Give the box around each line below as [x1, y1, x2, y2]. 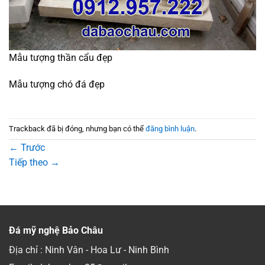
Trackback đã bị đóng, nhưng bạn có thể [9, 124, 146, 133]
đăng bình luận [146, 124, 195, 133]
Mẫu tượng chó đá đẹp [9, 79, 105, 91]
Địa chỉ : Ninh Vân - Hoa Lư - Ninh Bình [9, 244, 169, 256]
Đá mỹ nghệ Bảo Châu [9, 225, 103, 237]
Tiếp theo [9, 157, 50, 169]
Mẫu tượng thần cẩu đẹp [9, 51, 112, 63]
